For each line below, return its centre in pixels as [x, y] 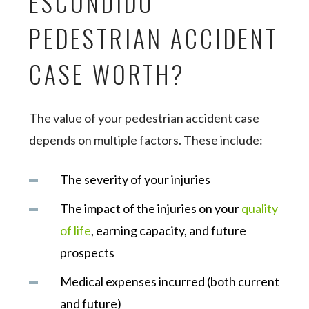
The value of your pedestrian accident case [144, 118]
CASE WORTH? [108, 74]
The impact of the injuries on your [151, 208]
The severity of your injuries [136, 179]
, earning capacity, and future [169, 230]
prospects [88, 252]
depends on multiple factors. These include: [146, 140]
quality [260, 208]
